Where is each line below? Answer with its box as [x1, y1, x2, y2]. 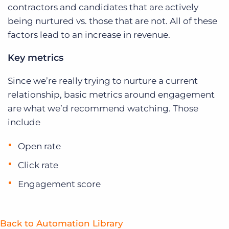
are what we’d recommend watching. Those [8, 103, 198, 113]
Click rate [18, 159, 58, 170]
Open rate [18, 141, 61, 151]
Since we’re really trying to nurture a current [8, 75, 198, 86]
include [8, 117, 40, 127]
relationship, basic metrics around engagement [8, 89, 215, 100]
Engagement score [18, 178, 101, 189]
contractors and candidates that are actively [8, 2, 198, 12]
